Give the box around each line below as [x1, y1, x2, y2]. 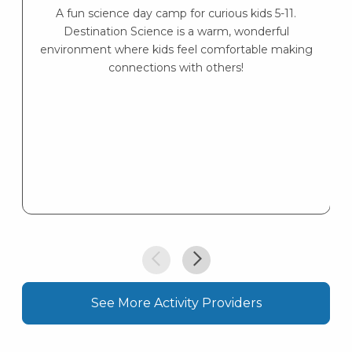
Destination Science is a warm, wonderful [63, 24, 289, 39]
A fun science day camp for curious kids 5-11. [56, 6, 297, 21]
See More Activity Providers [90, 295, 262, 310]
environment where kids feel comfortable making [39, 42, 313, 57]
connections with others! [108, 60, 244, 75]
